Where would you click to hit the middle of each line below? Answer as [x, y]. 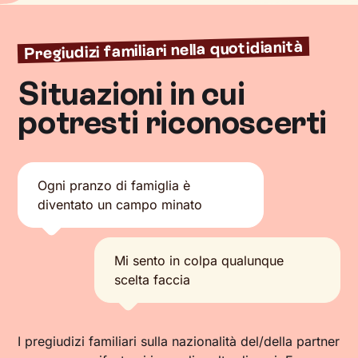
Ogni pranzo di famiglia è [114, 185]
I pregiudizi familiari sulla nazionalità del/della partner [179, 341]
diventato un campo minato [120, 205]
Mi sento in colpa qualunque [199, 261]
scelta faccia [153, 280]
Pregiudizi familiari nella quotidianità [164, 50]
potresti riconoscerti [172, 122]
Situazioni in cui [131, 93]
